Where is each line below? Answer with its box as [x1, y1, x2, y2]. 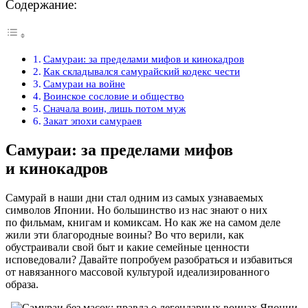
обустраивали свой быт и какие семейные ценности [5, 241, 250, 253]
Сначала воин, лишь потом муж [43, 102, 186, 115]
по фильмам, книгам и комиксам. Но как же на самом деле [5, 217, 280, 228]
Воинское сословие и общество [43, 90, 185, 102]
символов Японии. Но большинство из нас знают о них [5, 204, 267, 216]
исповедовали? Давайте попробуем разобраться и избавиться [5, 254, 292, 265]
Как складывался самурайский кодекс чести [43, 65, 241, 78]
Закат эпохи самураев [43, 115, 142, 127]
